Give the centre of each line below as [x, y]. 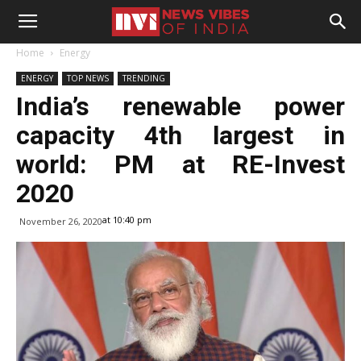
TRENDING [144, 78]
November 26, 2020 [61, 221]
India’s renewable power [180, 106]
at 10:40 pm [127, 220]
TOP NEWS [88, 78]
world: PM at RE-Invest [180, 164]
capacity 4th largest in [180, 135]
